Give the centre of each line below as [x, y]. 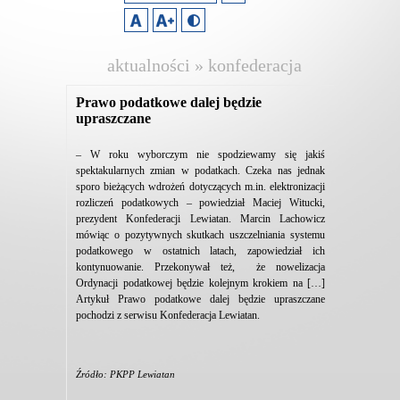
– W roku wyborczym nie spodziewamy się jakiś [200, 154]
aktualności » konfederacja [204, 65]
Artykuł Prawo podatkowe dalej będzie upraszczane [200, 299]
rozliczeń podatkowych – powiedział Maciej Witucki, [200, 203]
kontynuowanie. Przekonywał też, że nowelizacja [200, 267]
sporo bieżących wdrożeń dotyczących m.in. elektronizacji [200, 187]
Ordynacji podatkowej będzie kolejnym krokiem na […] [200, 283]
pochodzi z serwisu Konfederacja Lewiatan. [168, 315]
